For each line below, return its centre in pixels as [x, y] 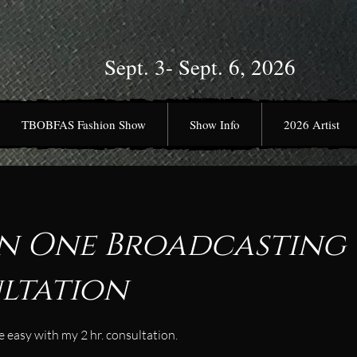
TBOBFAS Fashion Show [84, 125]
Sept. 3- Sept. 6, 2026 [200, 67]
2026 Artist [311, 125]
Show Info [215, 125]
